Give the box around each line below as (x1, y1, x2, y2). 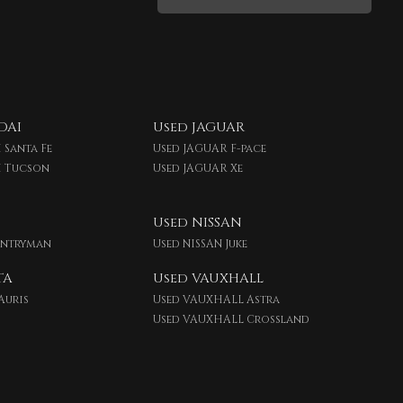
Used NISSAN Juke (153, 237, 248, 251)
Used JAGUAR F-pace (153, 141, 267, 156)
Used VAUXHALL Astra (153, 292, 281, 307)
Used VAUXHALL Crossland (153, 312, 310, 327)
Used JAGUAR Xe (153, 161, 244, 175)
